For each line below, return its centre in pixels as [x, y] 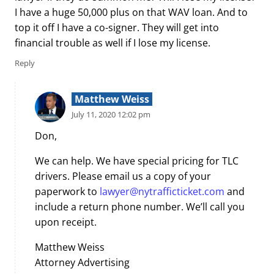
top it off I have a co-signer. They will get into [117, 28]
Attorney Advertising [82, 262]
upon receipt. [66, 222]
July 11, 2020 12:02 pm [111, 114]
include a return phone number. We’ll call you [140, 206]
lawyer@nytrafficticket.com [162, 191]
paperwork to [67, 191]
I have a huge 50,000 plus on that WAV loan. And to [131, 13]
